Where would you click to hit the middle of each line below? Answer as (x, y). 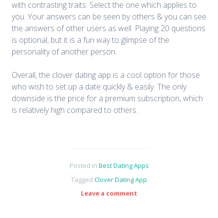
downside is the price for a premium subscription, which (107, 98)
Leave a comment (109, 193)
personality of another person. (64, 51)
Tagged (83, 179)
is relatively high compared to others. (75, 110)
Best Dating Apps (124, 165)
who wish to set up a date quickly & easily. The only (99, 86)
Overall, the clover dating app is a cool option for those (106, 75)
